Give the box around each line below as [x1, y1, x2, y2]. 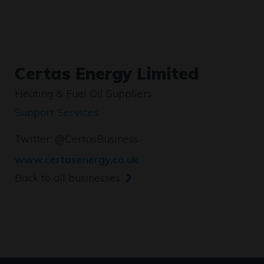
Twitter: [15, 132, 55, 146]
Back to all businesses [15, 171, 120, 184]
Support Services [15, 105, 98, 119]
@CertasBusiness [55, 132, 138, 146]
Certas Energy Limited [15, 63, 199, 84]
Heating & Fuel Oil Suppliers [15, 87, 152, 100]
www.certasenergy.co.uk [15, 153, 138, 166]
